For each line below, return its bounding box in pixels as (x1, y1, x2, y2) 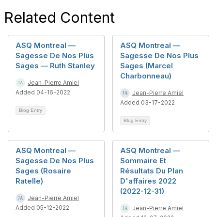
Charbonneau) (120, 71, 171, 80)
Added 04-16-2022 (15, 89, 70, 96)
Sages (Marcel (120, 61, 173, 70)
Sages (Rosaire (15, 166, 71, 175)
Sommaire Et (120, 156, 166, 165)
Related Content (4, 9, 115, 26)
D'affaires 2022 (120, 176, 176, 186)
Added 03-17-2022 (120, 99, 175, 106)
